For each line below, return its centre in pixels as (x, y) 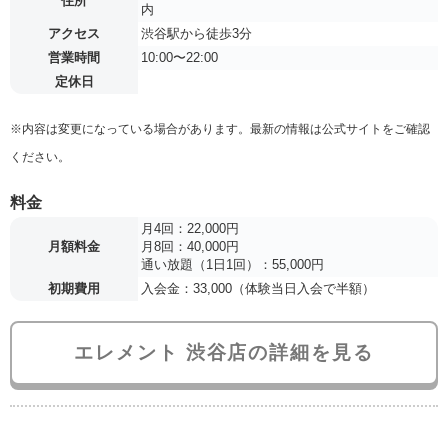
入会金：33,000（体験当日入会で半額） (258, 289)
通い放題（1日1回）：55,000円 (232, 265)
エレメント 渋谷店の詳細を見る (224, 353)
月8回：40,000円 (190, 247)
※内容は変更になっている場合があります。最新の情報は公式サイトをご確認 (220, 129)
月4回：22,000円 (190, 229)
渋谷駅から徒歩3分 (196, 34)
